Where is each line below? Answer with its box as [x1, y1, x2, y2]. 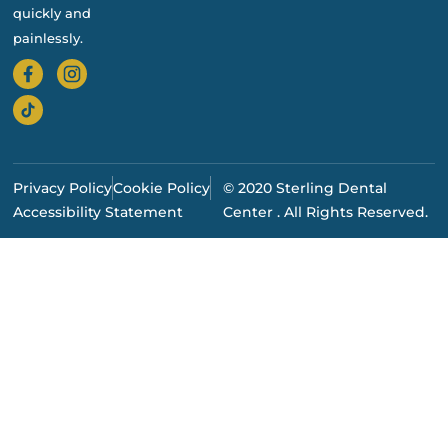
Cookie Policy [112, 178, 210, 197]
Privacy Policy [12, 178, 112, 197]
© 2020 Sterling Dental [222, 178, 387, 197]
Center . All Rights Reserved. [222, 202, 428, 221]
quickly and [12, 4, 91, 21]
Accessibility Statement [12, 202, 183, 221]
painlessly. [12, 29, 83, 46]
